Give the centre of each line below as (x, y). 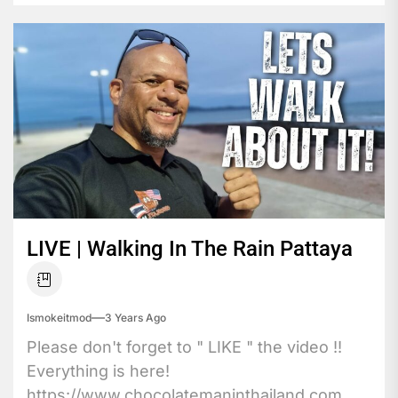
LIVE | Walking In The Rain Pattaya (190, 248)
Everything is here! (98, 370)
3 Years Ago (135, 317)
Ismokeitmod (59, 317)
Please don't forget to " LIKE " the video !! (184, 346)
